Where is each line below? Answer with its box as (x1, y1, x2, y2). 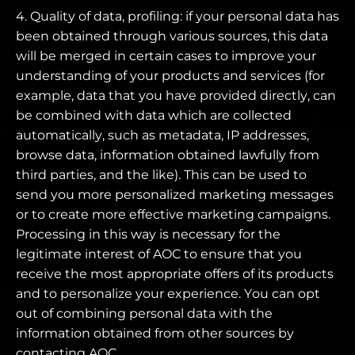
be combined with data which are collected (16, 108, 292, 123)
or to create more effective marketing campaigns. (16, 207, 330, 222)
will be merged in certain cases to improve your (16, 48, 316, 63)
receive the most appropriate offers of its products (16, 266, 334, 281)
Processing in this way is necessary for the (16, 227, 281, 242)
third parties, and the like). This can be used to (16, 167, 307, 182)
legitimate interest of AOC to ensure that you (16, 246, 302, 261)
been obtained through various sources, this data (16, 29, 328, 44)
